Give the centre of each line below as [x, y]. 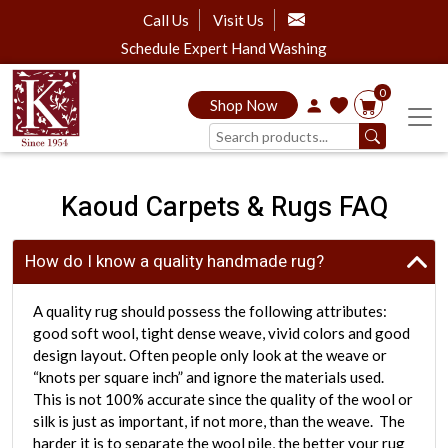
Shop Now [243, 105]
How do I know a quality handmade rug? [174, 262]
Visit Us [238, 20]
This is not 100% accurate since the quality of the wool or [223, 399]
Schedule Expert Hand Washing [224, 48]
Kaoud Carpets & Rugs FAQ [224, 208]
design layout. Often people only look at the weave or [210, 355]
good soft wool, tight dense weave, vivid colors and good [221, 333]
